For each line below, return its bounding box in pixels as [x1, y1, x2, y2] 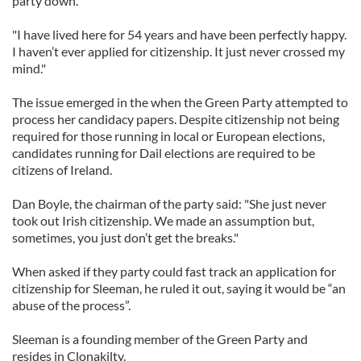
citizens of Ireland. [12, 162, 112, 177]
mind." [12, 60, 46, 76]
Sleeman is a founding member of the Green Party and [12, 331, 308, 346]
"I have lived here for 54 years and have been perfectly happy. [12, 27, 346, 42]
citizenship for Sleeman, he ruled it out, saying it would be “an [12, 280, 346, 296]
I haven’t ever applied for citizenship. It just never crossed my [12, 44, 345, 59]
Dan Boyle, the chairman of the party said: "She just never [12, 196, 326, 211]
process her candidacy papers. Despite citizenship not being [12, 111, 339, 127]
